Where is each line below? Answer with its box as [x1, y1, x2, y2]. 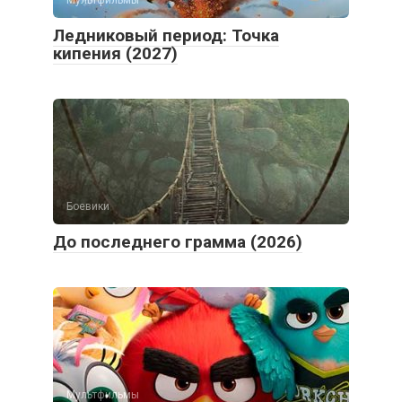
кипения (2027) [53, 42, 178, 64]
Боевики [66, 199, 109, 213]
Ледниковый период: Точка [53, 24, 279, 46]
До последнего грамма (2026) [53, 231, 302, 252]
